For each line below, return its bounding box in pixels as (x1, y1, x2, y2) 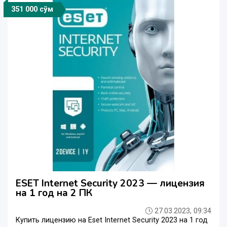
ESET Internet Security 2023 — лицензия (16, 177, 205, 190)
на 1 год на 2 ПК (16, 186, 92, 200)
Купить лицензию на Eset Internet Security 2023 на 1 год (16, 216, 208, 224)
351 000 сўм (11, 5, 53, 14)
